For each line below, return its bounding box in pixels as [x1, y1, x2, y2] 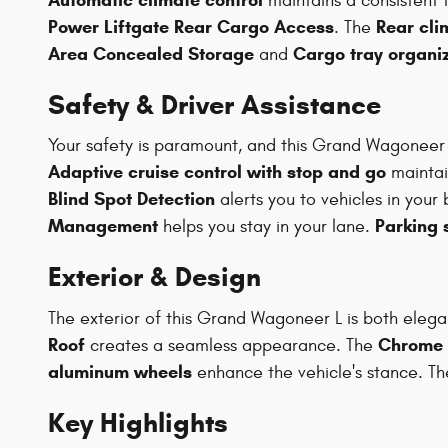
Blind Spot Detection [48, 188, 215, 211]
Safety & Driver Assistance [48, 87, 381, 122]
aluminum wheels [48, 360, 192, 383]
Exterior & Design [48, 260, 261, 295]
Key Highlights [48, 405, 228, 440]
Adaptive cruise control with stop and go [48, 161, 386, 184]
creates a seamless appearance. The [85, 334, 378, 356]
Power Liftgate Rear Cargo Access [48, 15, 334, 38]
